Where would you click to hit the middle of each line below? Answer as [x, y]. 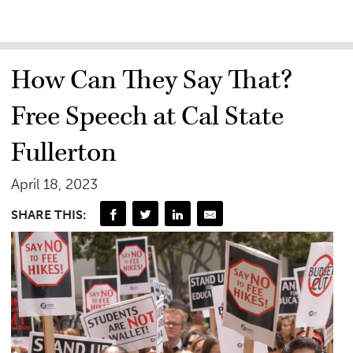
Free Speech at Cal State [148, 116]
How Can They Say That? [152, 80]
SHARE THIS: [49, 215]
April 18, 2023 [55, 184]
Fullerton [64, 152]
